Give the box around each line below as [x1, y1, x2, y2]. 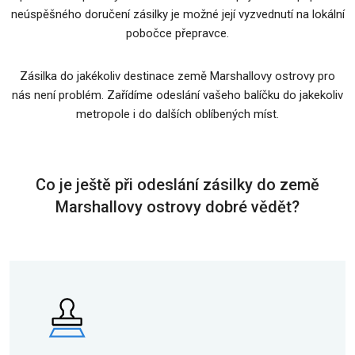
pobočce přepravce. [126, 26, 229, 40]
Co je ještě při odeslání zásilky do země [36, 175, 319, 194]
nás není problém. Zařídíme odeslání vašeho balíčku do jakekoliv [12, 88, 343, 102]
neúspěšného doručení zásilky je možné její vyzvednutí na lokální [10, 7, 345, 21]
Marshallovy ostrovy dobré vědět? [55, 197, 300, 216]
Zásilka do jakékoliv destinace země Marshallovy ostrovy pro [20, 69, 335, 83]
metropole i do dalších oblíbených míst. [76, 107, 279, 121]
